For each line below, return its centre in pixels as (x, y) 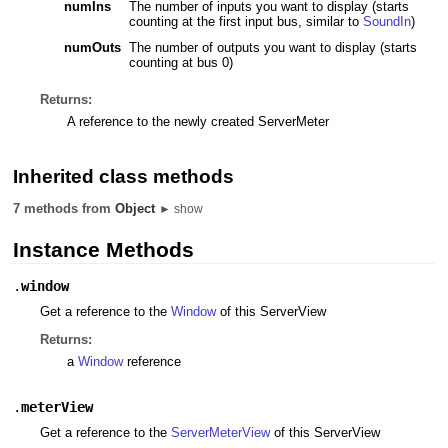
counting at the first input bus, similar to (245, 21)
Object (135, 209)
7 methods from (64, 209)
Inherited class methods (124, 176)
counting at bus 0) (180, 62)
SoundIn (386, 21)
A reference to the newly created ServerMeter (197, 121)
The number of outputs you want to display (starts (272, 47)
